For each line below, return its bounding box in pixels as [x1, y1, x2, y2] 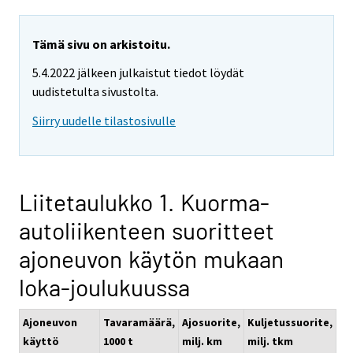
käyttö [23, 334, 59, 349]
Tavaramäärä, [103, 315, 175, 330]
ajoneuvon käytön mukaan [19, 244, 284, 273]
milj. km [182, 334, 222, 349]
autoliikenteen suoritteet [19, 216, 274, 245]
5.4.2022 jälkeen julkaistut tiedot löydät [32, 65, 244, 81]
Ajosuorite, [182, 315, 240, 330]
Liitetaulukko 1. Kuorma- [19, 188, 269, 217]
